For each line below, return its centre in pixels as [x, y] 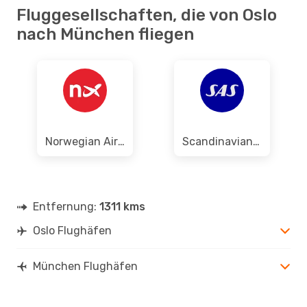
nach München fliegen [105, 34]
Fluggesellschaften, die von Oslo [147, 15]
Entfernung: [66, 206]
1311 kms [122, 206]
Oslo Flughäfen [72, 230]
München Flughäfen [85, 266]
